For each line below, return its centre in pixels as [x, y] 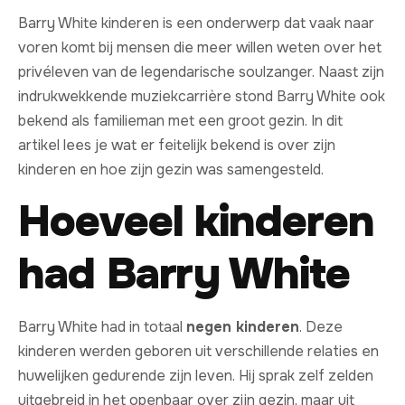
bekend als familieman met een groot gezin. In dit [180, 121]
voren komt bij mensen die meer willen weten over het [200, 48]
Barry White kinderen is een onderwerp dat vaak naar [196, 24]
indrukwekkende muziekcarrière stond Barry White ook [202, 97]
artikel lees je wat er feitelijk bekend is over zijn [177, 146]
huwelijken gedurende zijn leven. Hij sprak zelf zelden [196, 375]
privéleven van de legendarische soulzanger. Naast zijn [201, 72]
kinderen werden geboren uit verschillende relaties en [198, 351]
